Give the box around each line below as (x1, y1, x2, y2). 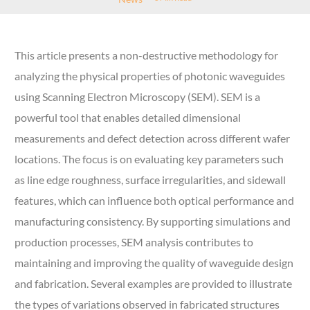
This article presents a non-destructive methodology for (15, 48, 279, 62)
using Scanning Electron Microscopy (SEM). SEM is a (15, 90, 261, 104)
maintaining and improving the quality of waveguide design (15, 256, 294, 270)
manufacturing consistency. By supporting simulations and (15, 215, 291, 228)
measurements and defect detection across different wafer (15, 131, 291, 145)
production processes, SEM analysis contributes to (15, 235, 254, 249)
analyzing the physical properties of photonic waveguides (15, 69, 286, 83)
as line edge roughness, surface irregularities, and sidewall (15, 173, 286, 187)
